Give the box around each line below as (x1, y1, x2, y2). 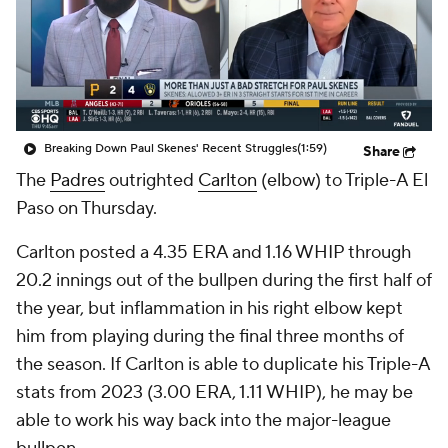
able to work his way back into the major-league (16, 409, 391, 432)
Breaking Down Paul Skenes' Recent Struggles (44, 141, 297, 156)
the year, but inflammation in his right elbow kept (16, 297, 403, 320)
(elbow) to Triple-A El (257, 169, 428, 192)
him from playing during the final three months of (16, 325, 404, 348)
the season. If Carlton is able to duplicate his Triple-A (16, 353, 430, 376)
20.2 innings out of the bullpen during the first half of (16, 269, 432, 292)
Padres (50, 169, 105, 192)
